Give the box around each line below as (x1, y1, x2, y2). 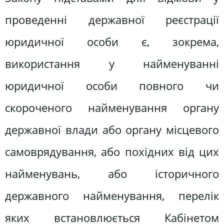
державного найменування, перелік (5, 187, 219, 203)
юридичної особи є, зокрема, (5, 33, 219, 49)
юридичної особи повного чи (5, 77, 219, 93)
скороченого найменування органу (5, 99, 219, 115)
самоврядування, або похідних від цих (5, 143, 219, 159)
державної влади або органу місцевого (5, 121, 219, 137)
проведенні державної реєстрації (5, 11, 219, 27)
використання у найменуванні (5, 55, 219, 71)
